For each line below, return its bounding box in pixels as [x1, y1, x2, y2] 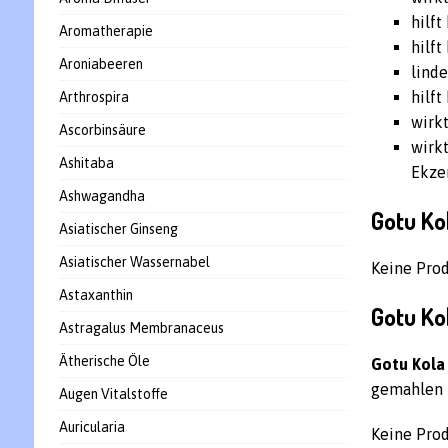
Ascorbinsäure [58, 122, 146, 138]
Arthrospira [58, 89, 129, 105]
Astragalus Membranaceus [58, 320, 224, 336]
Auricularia [58, 419, 125, 435]
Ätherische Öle [58, 353, 150, 369]
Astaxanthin [58, 287, 133, 303]
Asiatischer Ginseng [58, 221, 178, 237]
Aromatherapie [58, 23, 153, 39]
